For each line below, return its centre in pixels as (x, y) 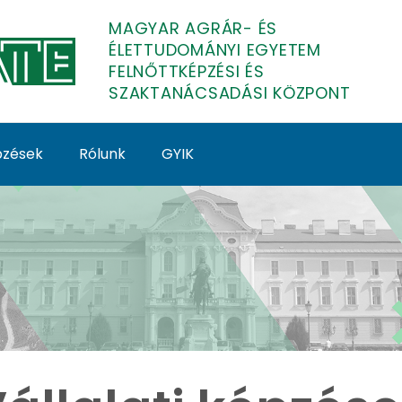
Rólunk (102, 154)
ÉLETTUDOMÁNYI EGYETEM (215, 50)
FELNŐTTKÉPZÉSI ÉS (187, 71)
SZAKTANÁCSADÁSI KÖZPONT (230, 93)
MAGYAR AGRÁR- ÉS (193, 28)
